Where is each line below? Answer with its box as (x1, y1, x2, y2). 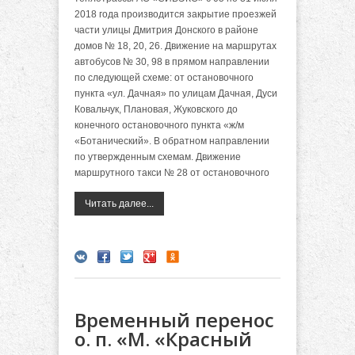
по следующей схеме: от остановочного (74, 71, 254, 83)
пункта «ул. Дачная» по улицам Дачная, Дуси (74, 87, 277, 99)
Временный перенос (74, 306, 274, 333)
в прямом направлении (165, 55, 269, 67)
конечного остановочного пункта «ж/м (74, 119, 244, 131)
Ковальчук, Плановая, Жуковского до (74, 103, 238, 115)
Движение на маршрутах (165, 40, 277, 52)
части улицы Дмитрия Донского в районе (74, 24, 258, 36)
